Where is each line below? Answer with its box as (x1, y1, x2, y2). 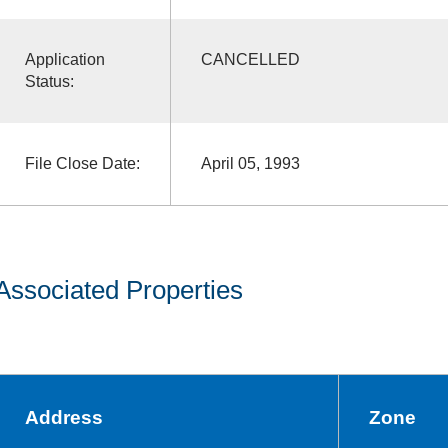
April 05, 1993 (200, 154, 300, 172)
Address (24, 406, 103, 428)
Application (24, 50, 105, 68)
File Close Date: (24, 154, 140, 172)
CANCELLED (200, 50, 300, 68)
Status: (24, 72, 74, 90)
